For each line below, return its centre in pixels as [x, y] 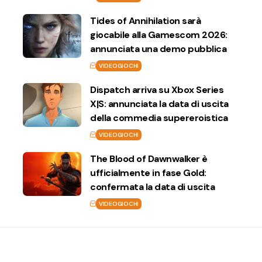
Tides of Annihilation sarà [145, 21]
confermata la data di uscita [152, 187]
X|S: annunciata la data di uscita [159, 104]
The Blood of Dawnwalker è [149, 159]
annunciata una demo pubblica [158, 49]
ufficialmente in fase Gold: [148, 173]
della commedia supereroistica [159, 118]
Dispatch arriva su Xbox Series [157, 90]
